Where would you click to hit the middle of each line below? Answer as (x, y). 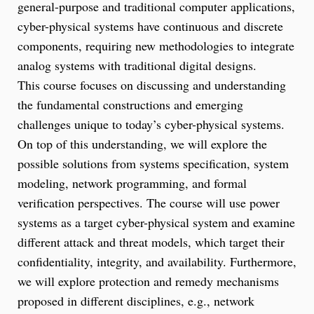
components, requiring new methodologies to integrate (156, 45)
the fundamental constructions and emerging (130, 104)
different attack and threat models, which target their (151, 241)
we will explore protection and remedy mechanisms (148, 281)
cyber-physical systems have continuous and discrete (150, 26)
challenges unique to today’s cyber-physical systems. (151, 124)
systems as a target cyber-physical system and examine (156, 222)
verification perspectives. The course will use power (149, 202)
